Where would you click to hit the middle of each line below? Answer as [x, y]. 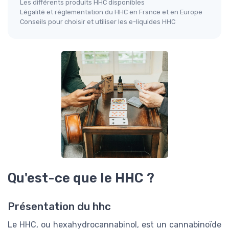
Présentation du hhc [59, 207]
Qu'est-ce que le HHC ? [81, 178]
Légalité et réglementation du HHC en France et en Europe [111, 12]
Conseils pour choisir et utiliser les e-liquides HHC [98, 22]
